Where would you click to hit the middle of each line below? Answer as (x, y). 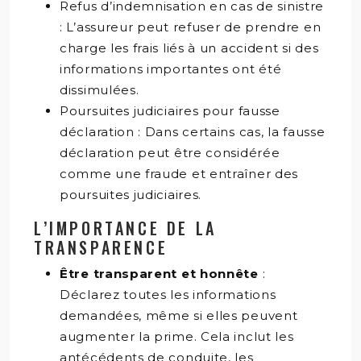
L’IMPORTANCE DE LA (125, 228)
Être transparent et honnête (161, 273)
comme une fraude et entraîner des (179, 173)
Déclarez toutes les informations (168, 294)
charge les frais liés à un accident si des (189, 48)
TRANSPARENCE (101, 247)
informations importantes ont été (171, 68)
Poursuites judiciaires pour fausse (170, 110)
